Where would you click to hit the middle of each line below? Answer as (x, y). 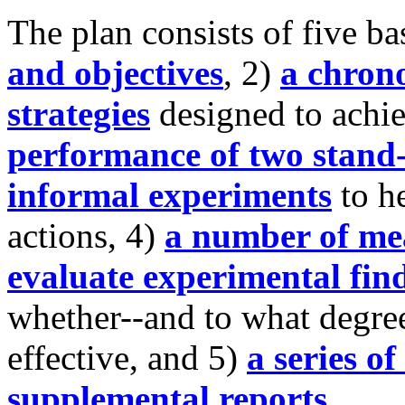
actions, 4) (86, 236)
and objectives (115, 73)
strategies (79, 114)
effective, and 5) (127, 358)
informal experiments (170, 195)
